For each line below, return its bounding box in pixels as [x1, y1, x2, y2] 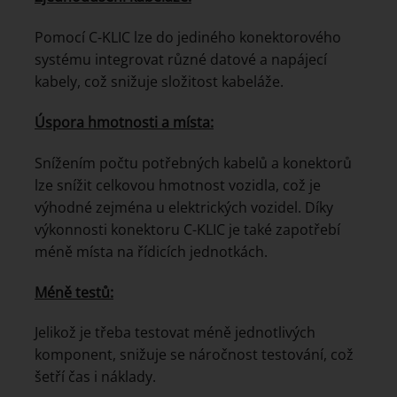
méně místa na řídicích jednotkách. [35, 241, 268, 261]
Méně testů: [35, 282, 113, 302]
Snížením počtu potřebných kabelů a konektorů [35, 152, 352, 173]
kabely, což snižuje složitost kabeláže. [35, 72, 284, 92]
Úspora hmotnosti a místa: [35, 112, 214, 132]
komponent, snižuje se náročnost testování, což [35, 345, 354, 365]
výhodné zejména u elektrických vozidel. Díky [35, 197, 333, 217]
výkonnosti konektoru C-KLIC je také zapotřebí [35, 219, 340, 239]
